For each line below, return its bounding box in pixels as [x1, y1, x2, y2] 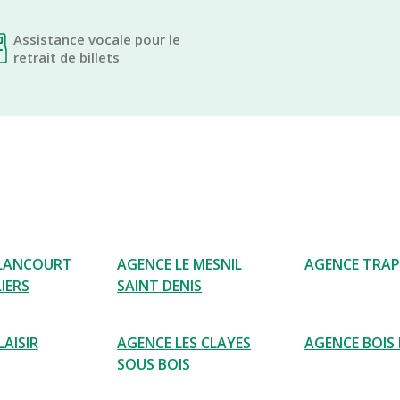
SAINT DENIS [117, 276, 203, 296]
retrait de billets [13, 48, 120, 66]
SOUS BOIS [117, 354, 191, 374]
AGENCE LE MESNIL [117, 254, 243, 274]
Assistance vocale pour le [13, 30, 180, 48]
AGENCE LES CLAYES [117, 333, 252, 353]
